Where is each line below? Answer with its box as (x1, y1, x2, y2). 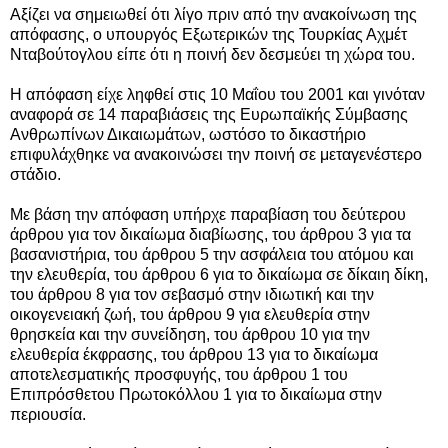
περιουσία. (10, 405, 86, 423)
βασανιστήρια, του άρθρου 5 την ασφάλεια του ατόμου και (10, 245, 414, 263)
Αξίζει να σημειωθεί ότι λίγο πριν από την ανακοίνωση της (10, 5, 417, 23)
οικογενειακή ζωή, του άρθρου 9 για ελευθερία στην (10, 305, 370, 323)
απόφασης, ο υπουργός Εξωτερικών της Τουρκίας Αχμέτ (10, 25, 407, 43)
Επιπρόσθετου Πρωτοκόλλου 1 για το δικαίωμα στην (10, 385, 382, 403)
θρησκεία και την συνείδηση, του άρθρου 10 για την (10, 325, 370, 343)
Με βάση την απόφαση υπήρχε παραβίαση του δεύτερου (10, 205, 406, 223)
